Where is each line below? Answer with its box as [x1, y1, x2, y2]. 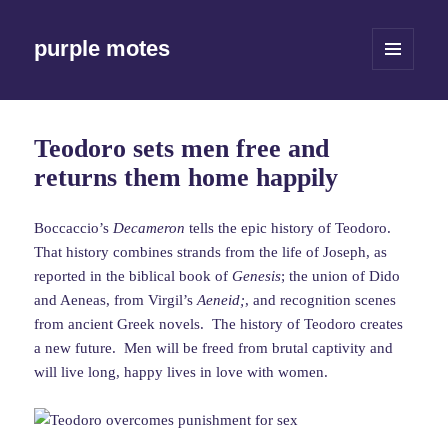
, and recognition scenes [245, 292, 397, 309]
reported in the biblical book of [34, 268, 233, 285]
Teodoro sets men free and [34, 134, 330, 164]
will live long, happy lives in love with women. [34, 364, 329, 381]
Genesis [232, 268, 282, 285]
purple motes [34, 36, 171, 62]
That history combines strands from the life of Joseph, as [34, 244, 388, 261]
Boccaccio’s [34, 220, 114, 237]
